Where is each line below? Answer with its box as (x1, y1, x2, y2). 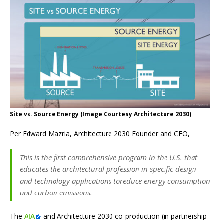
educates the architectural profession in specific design (20, 164, 196, 174)
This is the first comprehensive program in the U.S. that (20, 152, 197, 163)
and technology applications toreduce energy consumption (20, 176, 210, 186)
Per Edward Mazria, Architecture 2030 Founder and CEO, (10, 129, 190, 138)
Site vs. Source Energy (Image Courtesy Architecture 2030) (10, 110, 191, 119)
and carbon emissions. (20, 188, 92, 198)
